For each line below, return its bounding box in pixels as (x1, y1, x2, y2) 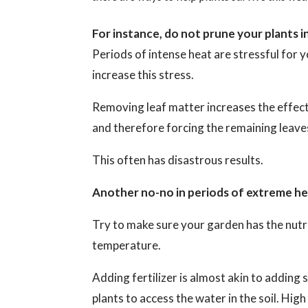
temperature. (92, 238, 162, 253)
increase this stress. (92, 67, 195, 82)
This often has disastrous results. (92, 153, 264, 168)
